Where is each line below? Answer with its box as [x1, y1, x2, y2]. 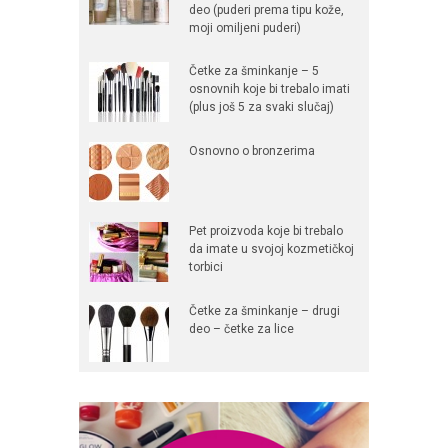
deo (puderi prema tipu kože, [189, 3, 344, 18]
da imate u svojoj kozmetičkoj [189, 242, 354, 257]
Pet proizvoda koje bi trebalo [189, 224, 343, 239]
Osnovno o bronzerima [189, 144, 315, 159]
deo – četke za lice [189, 322, 294, 337]
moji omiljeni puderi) [189, 21, 301, 36]
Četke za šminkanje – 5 [189, 64, 319, 79]
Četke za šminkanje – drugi [189, 304, 340, 319]
